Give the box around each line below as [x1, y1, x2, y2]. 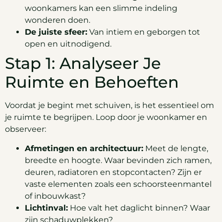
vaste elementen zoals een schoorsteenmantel [25, 179, 212, 189]
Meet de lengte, [143, 143, 208, 153]
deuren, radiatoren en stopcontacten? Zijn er [25, 167, 202, 177]
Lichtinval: [25, 203, 68, 213]
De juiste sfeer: [25, 27, 87, 37]
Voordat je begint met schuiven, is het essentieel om [5, 101, 214, 111]
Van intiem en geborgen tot [87, 27, 200, 37]
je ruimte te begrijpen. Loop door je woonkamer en [5, 112, 207, 122]
